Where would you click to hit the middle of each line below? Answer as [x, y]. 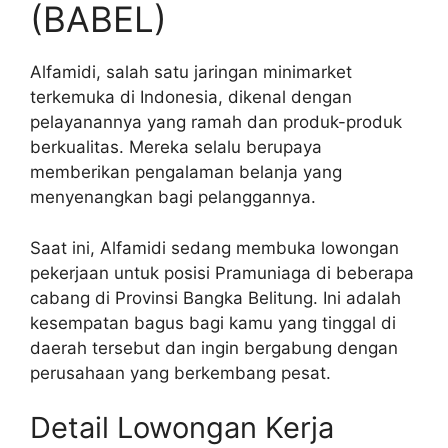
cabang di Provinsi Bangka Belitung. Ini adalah [215, 297]
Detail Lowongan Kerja [182, 428]
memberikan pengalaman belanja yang [186, 172]
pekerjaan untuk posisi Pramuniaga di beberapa [222, 272]
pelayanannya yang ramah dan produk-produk [216, 122]
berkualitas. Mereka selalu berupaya [176, 147]
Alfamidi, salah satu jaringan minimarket [191, 72]
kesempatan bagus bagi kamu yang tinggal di [213, 322]
